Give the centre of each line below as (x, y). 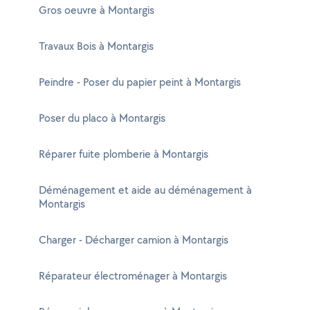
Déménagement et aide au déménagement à (145, 190)
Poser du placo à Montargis (102, 118)
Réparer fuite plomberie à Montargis (124, 154)
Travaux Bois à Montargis (96, 46)
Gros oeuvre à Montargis (97, 10)
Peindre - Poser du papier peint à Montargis (140, 82)
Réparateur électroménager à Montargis (133, 276)
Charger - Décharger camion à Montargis (134, 240)
